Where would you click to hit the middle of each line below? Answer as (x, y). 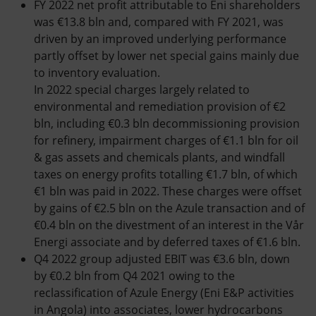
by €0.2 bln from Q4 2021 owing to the (134, 276)
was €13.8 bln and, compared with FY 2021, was (159, 22)
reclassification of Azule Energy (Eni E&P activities (164, 293)
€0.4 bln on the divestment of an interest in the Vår (169, 225)
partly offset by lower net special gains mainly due (166, 56)
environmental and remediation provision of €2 (160, 107)
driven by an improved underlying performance (160, 39)
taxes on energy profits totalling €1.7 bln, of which (166, 174)
